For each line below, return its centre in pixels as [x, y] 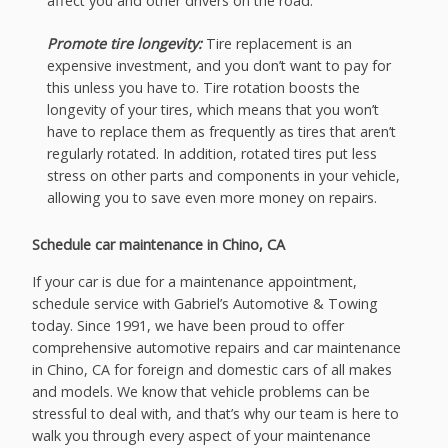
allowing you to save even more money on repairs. [211, 198]
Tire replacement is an [278, 44]
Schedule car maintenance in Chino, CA [159, 245]
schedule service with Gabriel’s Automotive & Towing [205, 303]
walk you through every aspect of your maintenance [202, 435]
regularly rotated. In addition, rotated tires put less [211, 154]
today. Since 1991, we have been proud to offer [188, 325]
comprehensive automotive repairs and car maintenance [217, 347]
